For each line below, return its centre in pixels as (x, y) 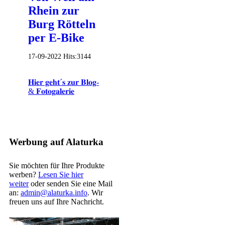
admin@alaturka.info (54, 192)
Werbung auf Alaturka (56, 142)
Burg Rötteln (62, 24)
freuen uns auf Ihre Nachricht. (57, 201)
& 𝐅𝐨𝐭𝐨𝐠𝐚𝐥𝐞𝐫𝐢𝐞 (51, 91)
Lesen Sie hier (61, 174)
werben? (24, 174)
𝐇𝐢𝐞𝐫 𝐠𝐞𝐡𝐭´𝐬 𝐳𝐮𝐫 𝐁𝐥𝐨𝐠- (64, 82)
